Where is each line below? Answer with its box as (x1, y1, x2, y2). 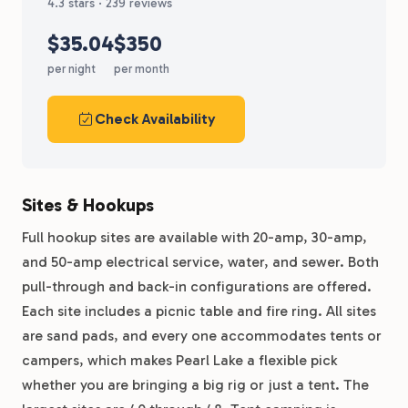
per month (114, 62, 169, 76)
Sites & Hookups (22, 194, 154, 216)
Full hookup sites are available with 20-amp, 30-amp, (22, 229, 367, 246)
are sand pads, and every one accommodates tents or (22, 327, 382, 344)
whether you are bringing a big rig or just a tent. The (22, 376, 369, 393)
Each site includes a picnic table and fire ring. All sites (22, 302, 376, 320)
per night (47, 62, 96, 76)
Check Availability (95, 110, 216, 127)
